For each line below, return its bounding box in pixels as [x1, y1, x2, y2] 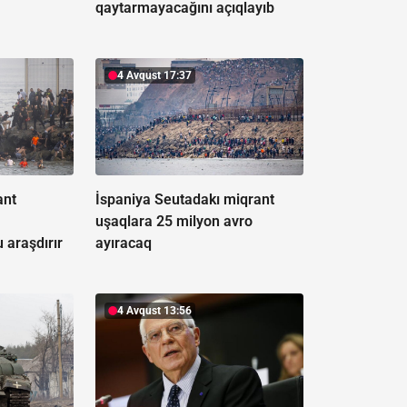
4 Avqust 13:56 [116, 304, 192, 318]
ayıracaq [94, 234, 152, 253]
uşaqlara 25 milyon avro [94, 213, 253, 231]
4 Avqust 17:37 [116, 69, 192, 83]
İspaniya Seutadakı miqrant [94, 191, 274, 209]
